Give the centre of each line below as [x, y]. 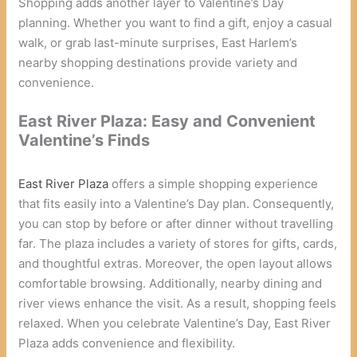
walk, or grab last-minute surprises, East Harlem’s [158, 42]
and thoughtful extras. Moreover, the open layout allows [176, 263]
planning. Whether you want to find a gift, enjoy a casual [176, 22]
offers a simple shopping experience [214, 183]
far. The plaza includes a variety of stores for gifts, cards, [178, 243]
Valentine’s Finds [84, 140]
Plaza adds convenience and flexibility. [127, 343]
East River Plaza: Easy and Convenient [167, 121]
